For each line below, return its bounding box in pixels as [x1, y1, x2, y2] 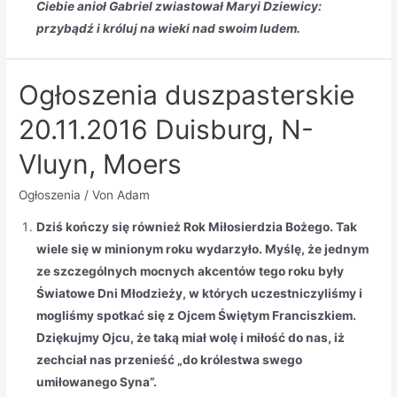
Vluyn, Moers [19, 148, 183, 181]
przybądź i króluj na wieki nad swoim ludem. [36, 21, 301, 36]
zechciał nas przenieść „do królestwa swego [36, 352, 303, 367]
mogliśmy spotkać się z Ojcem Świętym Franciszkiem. [36, 307, 357, 323]
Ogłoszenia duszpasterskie [19, 79, 355, 112]
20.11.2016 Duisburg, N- [19, 113, 315, 146]
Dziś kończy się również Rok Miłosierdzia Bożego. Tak [36, 219, 358, 234]
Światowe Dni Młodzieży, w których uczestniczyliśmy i [36, 285, 363, 300]
